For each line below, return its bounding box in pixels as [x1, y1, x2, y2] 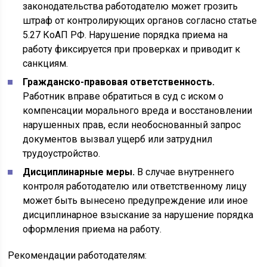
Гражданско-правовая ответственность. [23, 76, 215, 88]
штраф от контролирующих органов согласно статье [23, 15, 257, 27]
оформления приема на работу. [23, 223, 162, 235]
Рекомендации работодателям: [8, 250, 147, 262]
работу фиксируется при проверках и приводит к [23, 44, 241, 55]
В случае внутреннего [135, 166, 235, 178]
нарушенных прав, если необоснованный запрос [23, 119, 241, 131]
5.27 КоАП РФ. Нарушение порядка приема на [23, 29, 228, 41]
